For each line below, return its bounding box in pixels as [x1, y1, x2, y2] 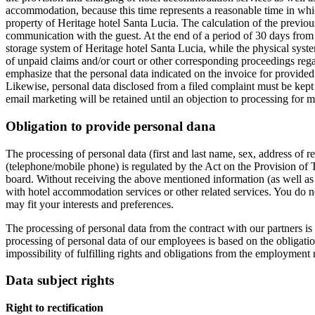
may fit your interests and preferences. [6, 198, 176, 210]
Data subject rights [6, 273, 114, 288]
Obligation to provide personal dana [6, 118, 216, 134]
